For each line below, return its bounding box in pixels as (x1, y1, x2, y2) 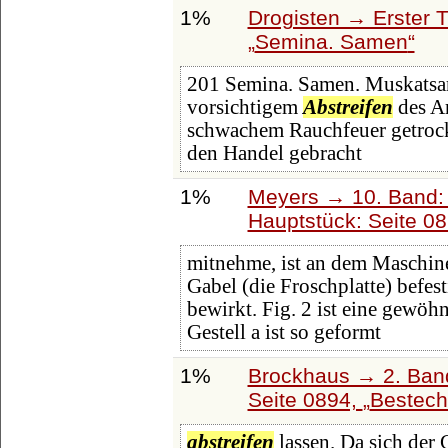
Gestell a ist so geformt (186, 321, 381, 344)
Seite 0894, (247, 387, 363, 411)
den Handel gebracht (186, 142, 362, 165)
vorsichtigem (186, 96, 303, 119)
